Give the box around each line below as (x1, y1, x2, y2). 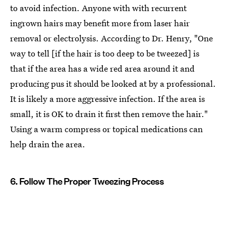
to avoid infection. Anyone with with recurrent (10, 2, 187, 14)
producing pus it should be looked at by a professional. (10, 78, 216, 90)
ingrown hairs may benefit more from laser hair (10, 17, 190, 29)
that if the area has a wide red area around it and (10, 63, 195, 75)
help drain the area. (10, 138, 85, 150)
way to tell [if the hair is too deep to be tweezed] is (10, 47, 199, 60)
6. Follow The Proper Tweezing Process (10, 176, 164, 187)
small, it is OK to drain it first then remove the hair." (10, 108, 208, 120)
